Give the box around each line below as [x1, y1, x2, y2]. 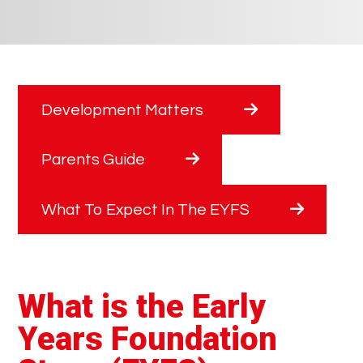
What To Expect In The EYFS [41, 201, 250, 218]
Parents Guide [41, 152, 145, 169]
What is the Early [18, 287, 267, 326]
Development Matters [41, 102, 203, 119]
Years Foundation [18, 319, 278, 358]
